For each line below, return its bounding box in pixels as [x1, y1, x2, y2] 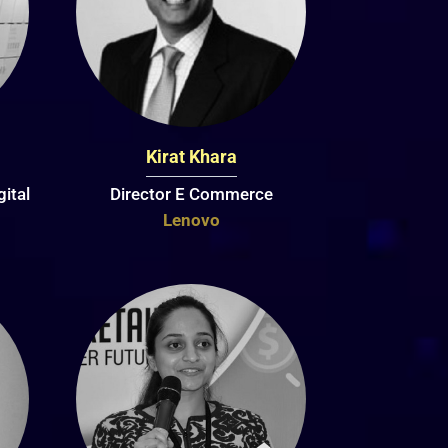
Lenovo [162, 210, 220, 231]
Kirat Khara [145, 146, 237, 168]
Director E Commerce [109, 184, 273, 205]
